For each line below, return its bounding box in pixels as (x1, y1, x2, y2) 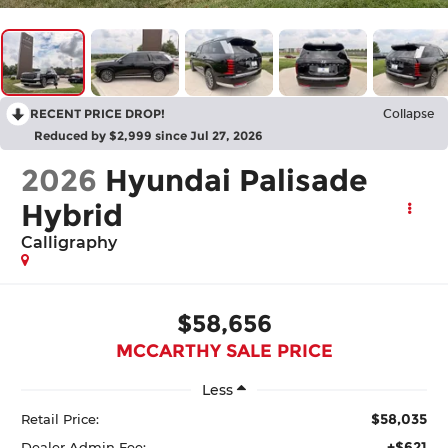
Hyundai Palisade (105, 162, 369, 200)
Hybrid (21, 197, 124, 235)
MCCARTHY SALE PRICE (115, 339, 333, 362)
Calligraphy (21, 233, 118, 253)
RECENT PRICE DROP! (30, 106, 165, 122)
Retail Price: (21, 410, 100, 427)
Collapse (383, 107, 434, 122)
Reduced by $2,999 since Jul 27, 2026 (34, 128, 263, 144)
